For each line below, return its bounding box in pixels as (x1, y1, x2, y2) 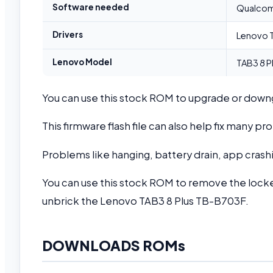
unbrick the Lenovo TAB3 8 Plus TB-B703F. (42, 194, 249, 208)
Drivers (52, 29, 83, 40)
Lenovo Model (52, 57, 112, 68)
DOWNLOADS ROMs (42, 236, 185, 254)
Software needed (52, 2, 129, 13)
